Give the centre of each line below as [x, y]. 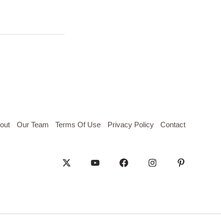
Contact [173, 124]
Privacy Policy [130, 124]
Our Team [33, 124]
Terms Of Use [78, 124]
